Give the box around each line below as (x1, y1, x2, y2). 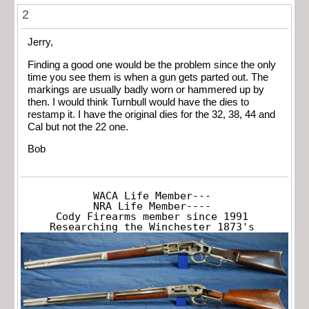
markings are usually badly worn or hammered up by (28, 83, 264, 95)
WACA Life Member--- (92, 190, 211, 201)
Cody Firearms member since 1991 (55, 210, 248, 222)
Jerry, (28, 37, 53, 48)
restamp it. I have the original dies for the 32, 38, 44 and (28, 108, 275, 120)
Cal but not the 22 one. (28, 121, 128, 132)
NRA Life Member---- (92, 200, 211, 212)
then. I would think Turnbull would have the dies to (28, 96, 249, 108)
